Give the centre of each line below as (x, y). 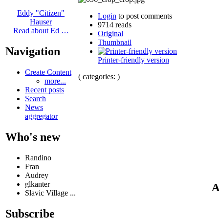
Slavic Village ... (50, 193)
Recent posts (44, 90)
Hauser (41, 22)
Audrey (37, 175)
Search (35, 99)
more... (55, 81)
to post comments (144, 16)
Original (110, 33)
